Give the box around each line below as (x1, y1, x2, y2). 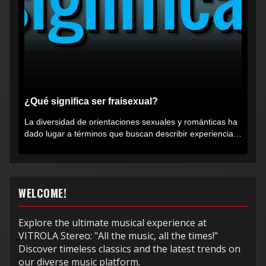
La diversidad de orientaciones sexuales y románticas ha (24, 117, 237, 127)
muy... (24, 141, 47, 151)
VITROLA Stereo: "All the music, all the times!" (18, 229, 218, 242)
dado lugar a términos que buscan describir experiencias (24, 129, 237, 139)
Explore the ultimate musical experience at (18, 216, 207, 229)
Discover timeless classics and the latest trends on (18, 242, 240, 255)
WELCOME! (18, 184, 66, 201)
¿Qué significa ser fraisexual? (24, 96, 158, 106)
